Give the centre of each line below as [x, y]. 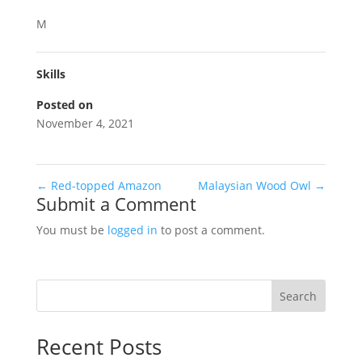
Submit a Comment [116, 204]
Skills [51, 74]
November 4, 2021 [85, 123]
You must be [72, 230]
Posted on [64, 105]
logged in [132, 230]
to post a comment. [211, 230]
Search [299, 296]
